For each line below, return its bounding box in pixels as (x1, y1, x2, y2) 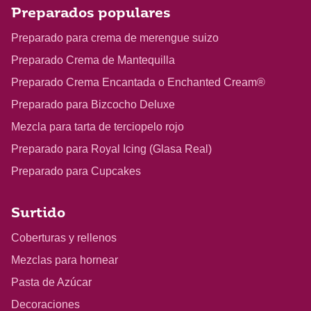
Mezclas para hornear (11, 253, 118, 266)
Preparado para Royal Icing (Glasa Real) (11, 142, 212, 155)
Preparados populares (11, 7, 171, 21)
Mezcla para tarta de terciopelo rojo (11, 120, 184, 133)
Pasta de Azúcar (11, 276, 92, 288)
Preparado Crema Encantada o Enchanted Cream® (11, 76, 265, 88)
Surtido (11, 207, 65, 221)
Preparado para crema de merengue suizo (11, 31, 219, 44)
